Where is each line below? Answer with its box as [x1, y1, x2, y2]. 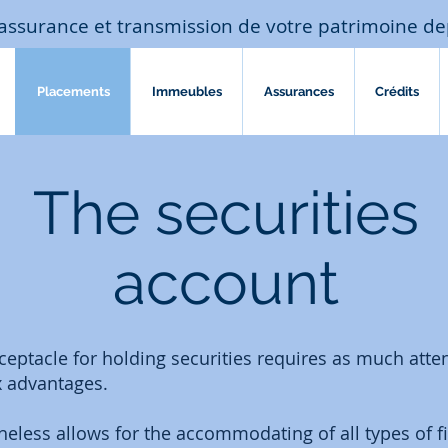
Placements [36, 84, 110, 99]
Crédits [375, 84, 419, 99]
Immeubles [151, 84, 222, 99]
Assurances [263, 84, 334, 99]
